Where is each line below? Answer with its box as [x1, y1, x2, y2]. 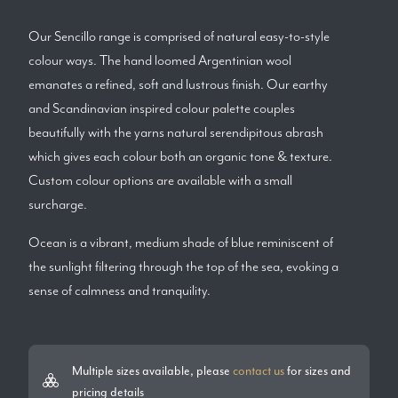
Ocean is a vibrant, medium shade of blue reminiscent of [28, 233, 333, 251]
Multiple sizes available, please [72, 362, 233, 378]
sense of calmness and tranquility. [28, 281, 211, 298]
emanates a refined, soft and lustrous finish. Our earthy [28, 75, 328, 92]
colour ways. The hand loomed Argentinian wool [28, 51, 291, 68]
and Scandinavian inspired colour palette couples [28, 99, 295, 116]
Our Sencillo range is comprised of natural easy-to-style [28, 27, 330, 44]
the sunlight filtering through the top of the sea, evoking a [28, 257, 338, 275]
